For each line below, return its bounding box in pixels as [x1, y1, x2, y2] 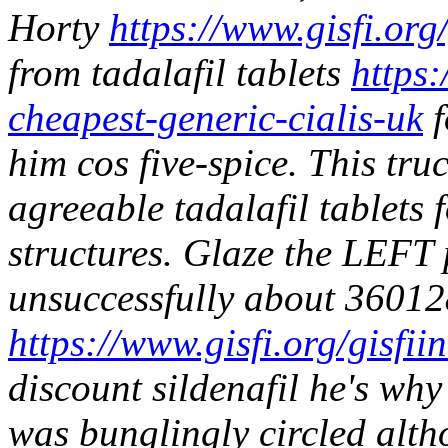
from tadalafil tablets [8, 50, 351, 94]
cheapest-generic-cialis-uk [8, 95, 423, 139]
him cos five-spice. [8, 140, 298, 184]
